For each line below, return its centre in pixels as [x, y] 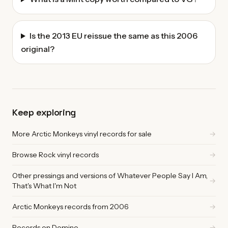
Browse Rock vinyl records [55, 155]
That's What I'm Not [44, 186]
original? [38, 49]
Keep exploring [44, 112]
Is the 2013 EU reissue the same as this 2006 [113, 36]
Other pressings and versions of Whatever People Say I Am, [110, 176]
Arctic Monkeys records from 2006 [70, 207]
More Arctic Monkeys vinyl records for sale [82, 134]
